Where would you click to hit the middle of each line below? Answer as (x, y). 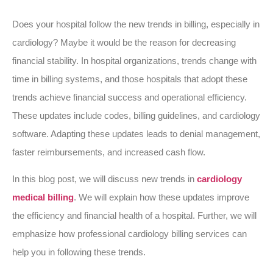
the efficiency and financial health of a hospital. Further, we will (134, 216)
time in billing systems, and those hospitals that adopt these (130, 79)
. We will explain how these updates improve (161, 197)
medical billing (43, 197)
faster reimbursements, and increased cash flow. (109, 152)
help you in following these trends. (79, 252)
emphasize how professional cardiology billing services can (129, 234)
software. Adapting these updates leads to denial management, (136, 134)
